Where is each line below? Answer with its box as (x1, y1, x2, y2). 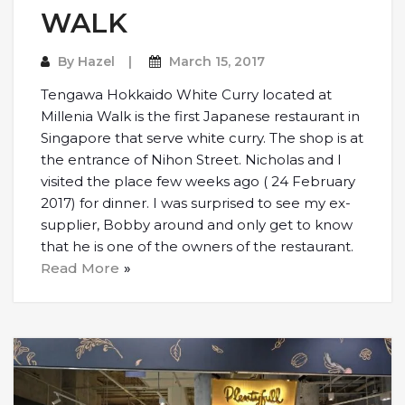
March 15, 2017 (169, 53, 265, 71)
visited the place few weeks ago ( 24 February (41, 173, 355, 191)
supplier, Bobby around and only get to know (41, 216, 353, 234)
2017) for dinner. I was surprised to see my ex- (41, 194, 351, 212)
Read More (41, 259, 119, 278)
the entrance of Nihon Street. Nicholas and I (41, 151, 342, 169)
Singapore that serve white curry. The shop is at (41, 129, 363, 147)
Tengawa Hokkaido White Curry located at (41, 86, 332, 104)
